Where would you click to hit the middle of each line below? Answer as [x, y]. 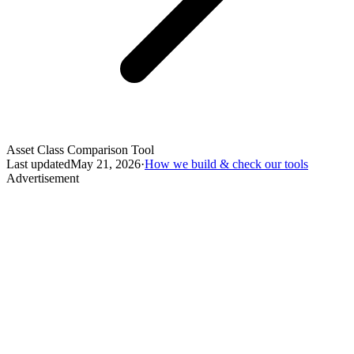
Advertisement [43, 179]
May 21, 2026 [105, 164]
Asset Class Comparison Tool [80, 150]
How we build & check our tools [226, 164]
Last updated [38, 164]
